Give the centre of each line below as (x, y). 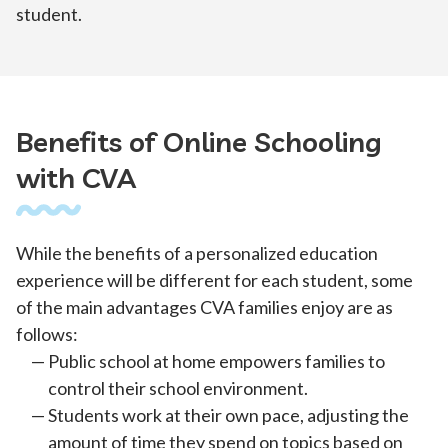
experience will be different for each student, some (214, 280)
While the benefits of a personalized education (197, 253)
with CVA (76, 178)
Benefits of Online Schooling (199, 142)
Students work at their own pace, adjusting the (228, 415)
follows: (47, 334)
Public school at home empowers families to (216, 361)
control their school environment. (178, 388)
